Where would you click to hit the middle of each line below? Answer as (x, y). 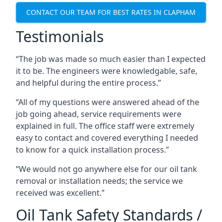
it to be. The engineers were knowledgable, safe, (107, 71)
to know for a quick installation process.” (92, 149)
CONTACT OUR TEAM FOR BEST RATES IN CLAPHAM (111, 12)
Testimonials (60, 36)
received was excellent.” (60, 193)
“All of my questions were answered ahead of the (108, 102)
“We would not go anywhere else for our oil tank (107, 169)
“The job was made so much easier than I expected (111, 59)
